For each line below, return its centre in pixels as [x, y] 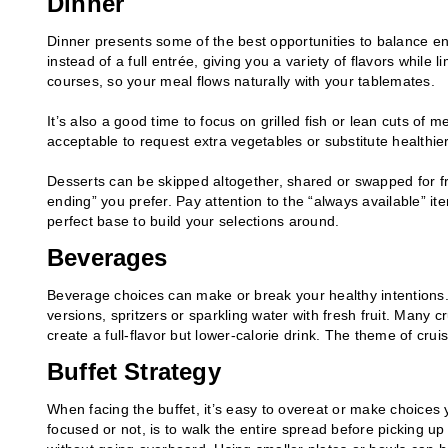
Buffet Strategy [134, 371]
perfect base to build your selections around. [193, 220]
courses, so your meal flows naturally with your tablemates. [241, 80]
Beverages [107, 257]
